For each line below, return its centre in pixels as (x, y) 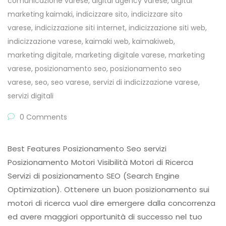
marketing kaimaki (40, 14)
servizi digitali (31, 96)
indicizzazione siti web (167, 28)
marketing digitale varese (120, 55)
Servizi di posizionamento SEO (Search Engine (94, 176)
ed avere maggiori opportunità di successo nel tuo (105, 217)
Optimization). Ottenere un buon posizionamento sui (108, 190)
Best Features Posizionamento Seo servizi (87, 149)
